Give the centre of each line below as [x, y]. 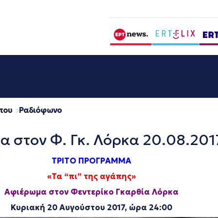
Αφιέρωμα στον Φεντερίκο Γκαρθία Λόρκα [91, 192]
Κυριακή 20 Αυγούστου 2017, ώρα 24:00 [91, 207]
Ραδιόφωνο [40, 110]
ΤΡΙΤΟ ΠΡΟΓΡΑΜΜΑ [91, 161]
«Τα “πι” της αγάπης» [91, 176]
